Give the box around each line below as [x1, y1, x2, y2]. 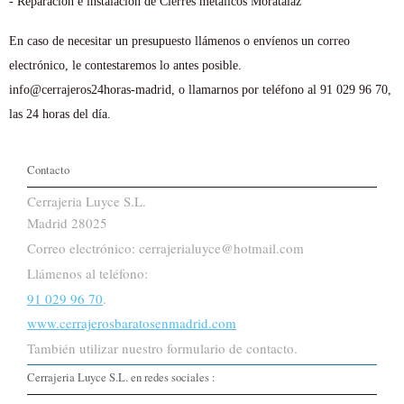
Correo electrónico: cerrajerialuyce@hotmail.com [27, 239, 304, 258]
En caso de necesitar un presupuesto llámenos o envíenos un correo [9, 33, 350, 48]
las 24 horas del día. [9, 106, 111, 121]
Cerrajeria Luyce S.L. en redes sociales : [27, 369, 216, 386]
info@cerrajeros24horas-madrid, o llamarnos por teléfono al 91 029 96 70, [9, 82, 391, 96]
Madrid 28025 [27, 214, 107, 233]
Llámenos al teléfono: [27, 263, 148, 282]
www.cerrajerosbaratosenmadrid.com [27, 314, 236, 333]
